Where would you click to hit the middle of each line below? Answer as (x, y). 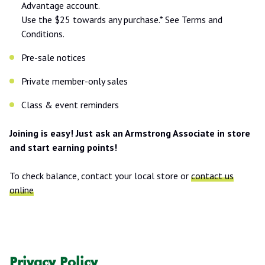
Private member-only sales (75, 81)
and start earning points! (63, 147)
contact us (212, 175)
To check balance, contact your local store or (100, 175)
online (22, 190)
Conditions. (43, 33)
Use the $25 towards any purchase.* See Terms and (122, 19)
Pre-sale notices (54, 57)
